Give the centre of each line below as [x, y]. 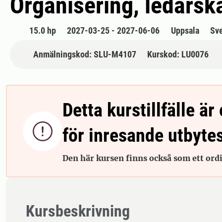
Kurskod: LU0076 [178, 55]
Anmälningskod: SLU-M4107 [84, 55]
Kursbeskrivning [78, 211]
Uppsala [185, 31]
